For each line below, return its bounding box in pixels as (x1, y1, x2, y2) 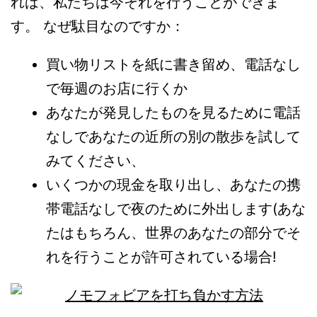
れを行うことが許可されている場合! (46, 248, 277, 266)
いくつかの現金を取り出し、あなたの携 (46, 176, 301, 194)
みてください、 (46, 152, 145, 170)
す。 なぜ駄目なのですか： (11, 18, 185, 35)
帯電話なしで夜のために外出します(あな (46, 200, 306, 218)
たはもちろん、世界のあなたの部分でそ (46, 224, 301, 242)
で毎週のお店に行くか (46, 80, 188, 98)
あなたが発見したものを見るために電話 (46, 104, 301, 122)
